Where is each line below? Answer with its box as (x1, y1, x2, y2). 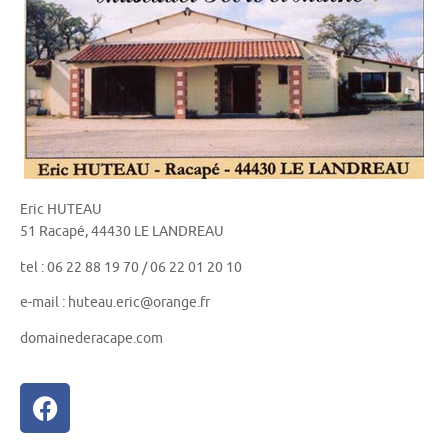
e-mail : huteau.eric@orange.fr (20, 294, 210, 311)
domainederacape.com (20, 329, 163, 347)
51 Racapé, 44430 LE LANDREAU (20, 223, 224, 240)
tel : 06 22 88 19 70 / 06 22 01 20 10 (20, 258, 242, 276)
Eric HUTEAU (20, 201, 102, 218)
